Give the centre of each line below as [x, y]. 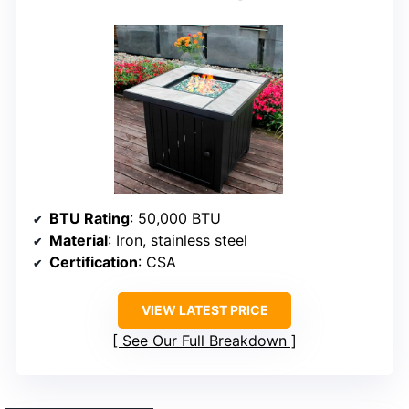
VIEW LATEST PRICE [204, 310]
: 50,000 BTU [175, 219]
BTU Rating [89, 219]
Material [79, 241]
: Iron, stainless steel [178, 241]
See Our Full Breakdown [204, 341]
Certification [94, 262]
